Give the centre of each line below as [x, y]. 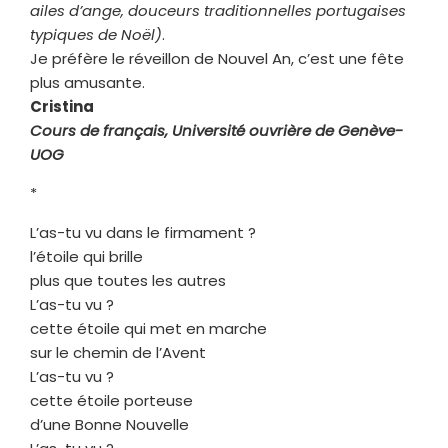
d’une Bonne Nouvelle [109, 424]
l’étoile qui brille [88, 256]
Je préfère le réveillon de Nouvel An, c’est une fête [217, 58]
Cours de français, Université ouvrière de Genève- [216, 130]
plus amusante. [87, 82]
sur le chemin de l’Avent [118, 352]
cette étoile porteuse [113, 400]
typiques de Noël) [96, 34]
